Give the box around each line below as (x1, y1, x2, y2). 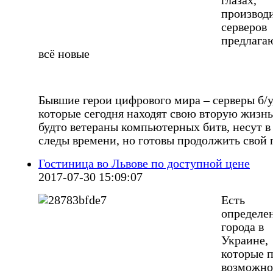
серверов (221, 21, 267, 34)
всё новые (38, 48, 90, 61)
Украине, (221, 234, 268, 247)
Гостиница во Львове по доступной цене (38, 157, 250, 171)
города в (221, 221, 264, 234)
